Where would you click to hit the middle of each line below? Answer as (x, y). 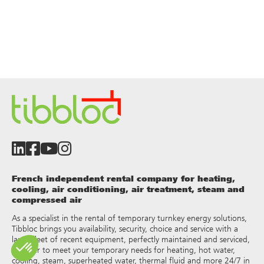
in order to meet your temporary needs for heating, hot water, (123, 250)
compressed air (47, 199)
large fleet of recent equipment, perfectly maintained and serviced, (131, 240)
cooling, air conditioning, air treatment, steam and (128, 189)
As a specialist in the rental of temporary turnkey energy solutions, (129, 218)
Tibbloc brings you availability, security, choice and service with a (125, 229)
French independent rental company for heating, (123, 178)
